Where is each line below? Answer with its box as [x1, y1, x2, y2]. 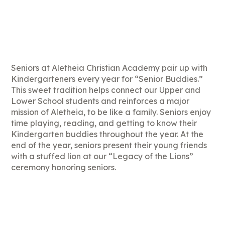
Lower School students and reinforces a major [11, 96, 190, 106]
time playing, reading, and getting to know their [11, 118, 197, 129]
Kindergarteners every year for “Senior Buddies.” [11, 74, 203, 84]
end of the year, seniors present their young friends [11, 140, 207, 151]
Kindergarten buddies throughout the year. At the [11, 129, 204, 140]
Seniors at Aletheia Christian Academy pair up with [11, 63, 208, 73]
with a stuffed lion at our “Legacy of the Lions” [11, 151, 194, 162]
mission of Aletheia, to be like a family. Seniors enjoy [11, 107, 211, 118]
